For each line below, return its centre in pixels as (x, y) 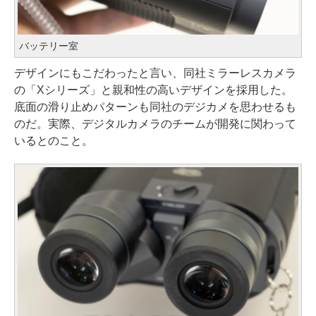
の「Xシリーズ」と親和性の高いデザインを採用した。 (153, 90)
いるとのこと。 (54, 140)
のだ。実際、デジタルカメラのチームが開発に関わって (155, 123)
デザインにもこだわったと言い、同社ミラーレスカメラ (155, 73)
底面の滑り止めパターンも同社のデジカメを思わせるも (155, 107)
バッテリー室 (49, 45)
